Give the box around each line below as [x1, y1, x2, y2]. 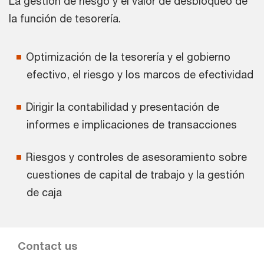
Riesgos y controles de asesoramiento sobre [26, 150, 247, 163]
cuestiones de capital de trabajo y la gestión [27, 167, 245, 181]
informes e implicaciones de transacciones [27, 117, 237, 131]
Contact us [18, 239, 78, 252]
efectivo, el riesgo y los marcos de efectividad [27, 67, 253, 81]
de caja [27, 185, 62, 199]
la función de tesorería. [9, 11, 121, 25]
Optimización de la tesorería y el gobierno [26, 49, 230, 63]
